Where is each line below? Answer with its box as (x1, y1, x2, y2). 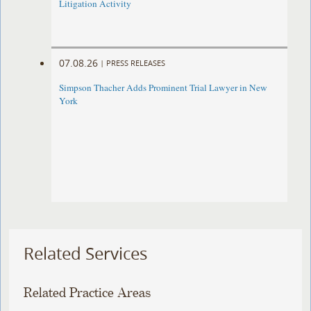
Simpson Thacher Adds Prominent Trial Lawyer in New (59, 81, 268, 94)
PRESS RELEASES (106, 57, 166, 68)
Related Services (24, 242, 148, 265)
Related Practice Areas (24, 285, 151, 301)
